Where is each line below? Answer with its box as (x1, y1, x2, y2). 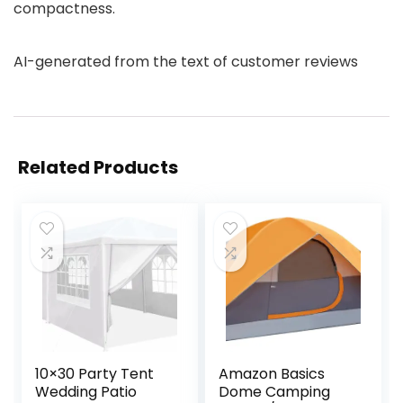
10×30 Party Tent (35, 363, 155, 384)
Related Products (18, 155, 178, 180)
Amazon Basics (219, 363, 326, 384)
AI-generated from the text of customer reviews (13, 51, 358, 72)
